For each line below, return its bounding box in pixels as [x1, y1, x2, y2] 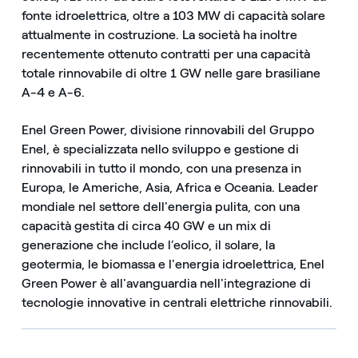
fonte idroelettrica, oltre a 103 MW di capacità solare [21, 7, 325, 23]
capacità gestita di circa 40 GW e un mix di [21, 217, 271, 233]
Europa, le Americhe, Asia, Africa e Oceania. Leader [21, 179, 318, 195]
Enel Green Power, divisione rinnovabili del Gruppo [21, 121, 314, 137]
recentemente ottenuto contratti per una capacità [21, 46, 310, 62]
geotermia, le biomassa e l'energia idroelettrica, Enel [21, 256, 324, 272]
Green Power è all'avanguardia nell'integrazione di [21, 275, 311, 291]
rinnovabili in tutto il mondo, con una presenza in [21, 160, 301, 176]
